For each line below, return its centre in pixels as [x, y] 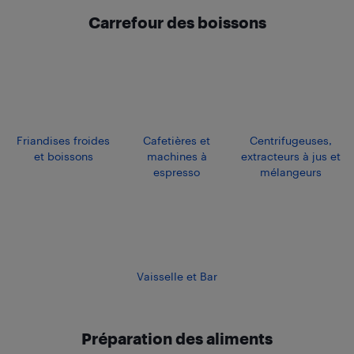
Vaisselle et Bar [177, 276]
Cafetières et [177, 140]
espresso [177, 171]
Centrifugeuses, [290, 140]
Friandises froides [63, 140]
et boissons [63, 156]
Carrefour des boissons [177, 22]
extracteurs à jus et [290, 156]
